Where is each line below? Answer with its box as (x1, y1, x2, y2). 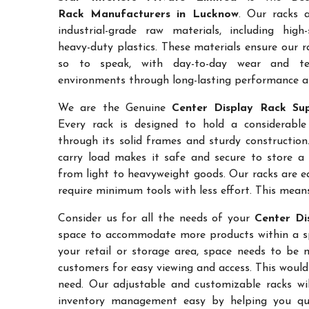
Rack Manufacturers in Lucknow (58, 8, 239, 20)
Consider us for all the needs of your (58, 212, 255, 224)
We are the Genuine (58, 102, 172, 114)
